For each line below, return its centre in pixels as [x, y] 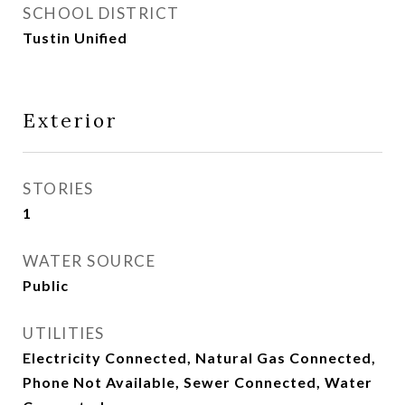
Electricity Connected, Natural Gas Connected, [199, 358]
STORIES [58, 188]
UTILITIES [64, 333]
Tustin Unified [75, 38]
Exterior [70, 121]
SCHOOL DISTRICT [101, 13]
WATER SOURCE [89, 261]
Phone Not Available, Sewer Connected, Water [198, 382]
